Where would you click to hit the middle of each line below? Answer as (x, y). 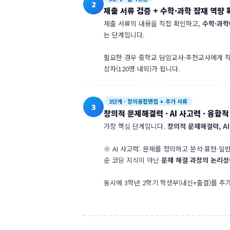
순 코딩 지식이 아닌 (132, 160)
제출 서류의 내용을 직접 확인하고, (153, 23)
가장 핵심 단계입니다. (136, 126)
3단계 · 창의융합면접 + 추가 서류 (148, 101)
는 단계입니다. (124, 35)
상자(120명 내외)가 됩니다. (142, 69)
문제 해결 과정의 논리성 (195, 160)
